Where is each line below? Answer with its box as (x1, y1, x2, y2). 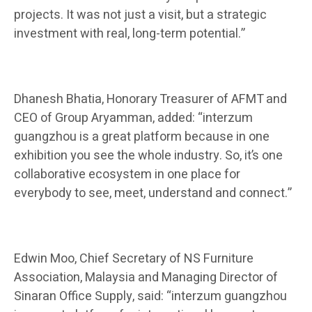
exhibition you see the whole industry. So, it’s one (14, 146, 283, 166)
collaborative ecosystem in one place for (14, 165, 240, 185)
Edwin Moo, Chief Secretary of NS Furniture (14, 249, 253, 269)
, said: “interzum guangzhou (132, 287, 287, 306)
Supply (95, 287, 132, 306)
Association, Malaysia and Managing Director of (14, 268, 278, 288)
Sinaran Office (14, 287, 95, 306)
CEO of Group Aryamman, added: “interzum (14, 109, 253, 128)
